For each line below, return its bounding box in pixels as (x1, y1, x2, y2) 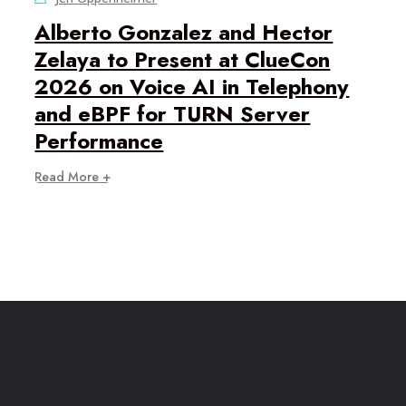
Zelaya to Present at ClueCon (34, 43, 331, 76)
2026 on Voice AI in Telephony (34, 71, 350, 103)
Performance (34, 125, 164, 158)
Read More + (34, 168, 111, 187)
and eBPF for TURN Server (34, 98, 311, 130)
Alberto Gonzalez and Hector (34, 16, 333, 49)
